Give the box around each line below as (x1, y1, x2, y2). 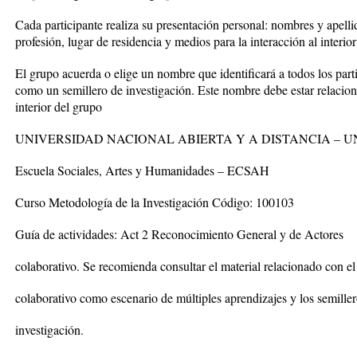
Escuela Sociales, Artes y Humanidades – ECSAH (15, 162, 269, 178)
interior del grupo (15, 98, 102, 115)
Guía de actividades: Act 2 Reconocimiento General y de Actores (15, 226, 343, 242)
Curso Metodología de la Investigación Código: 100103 (15, 194, 294, 210)
